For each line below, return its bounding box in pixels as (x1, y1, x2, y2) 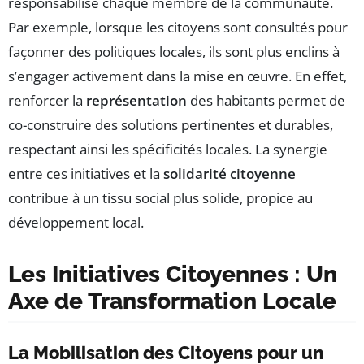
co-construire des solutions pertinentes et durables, (8, 115, 333, 135)
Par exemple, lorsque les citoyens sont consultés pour (8, 18, 348, 37)
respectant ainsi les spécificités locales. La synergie (8, 140, 327, 159)
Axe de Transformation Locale (8, 288, 336, 315)
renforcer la (8, 91, 86, 110)
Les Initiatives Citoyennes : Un (8, 261, 337, 288)
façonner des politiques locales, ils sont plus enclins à (8, 42, 340, 62)
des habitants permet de (187, 91, 345, 110)
